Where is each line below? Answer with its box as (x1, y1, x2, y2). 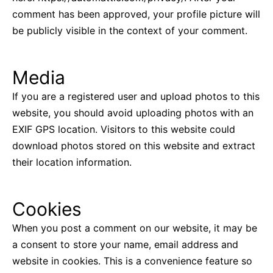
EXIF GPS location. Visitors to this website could (12, 123, 235, 136)
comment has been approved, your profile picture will (12, 8, 260, 21)
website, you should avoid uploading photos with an (12, 107, 253, 119)
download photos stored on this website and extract (12, 140, 255, 152)
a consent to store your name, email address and (12, 238, 238, 251)
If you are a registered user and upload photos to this (12, 90, 260, 103)
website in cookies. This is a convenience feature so (12, 255, 252, 268)
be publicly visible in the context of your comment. (12, 24, 247, 37)
